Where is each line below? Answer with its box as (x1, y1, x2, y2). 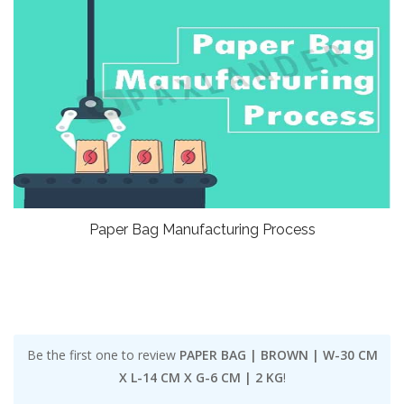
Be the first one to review (26, 346, 179, 364)
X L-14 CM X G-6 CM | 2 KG (118, 369, 283, 387)
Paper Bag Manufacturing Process (88, 221, 316, 239)
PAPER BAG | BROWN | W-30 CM (179, 346, 378, 364)
